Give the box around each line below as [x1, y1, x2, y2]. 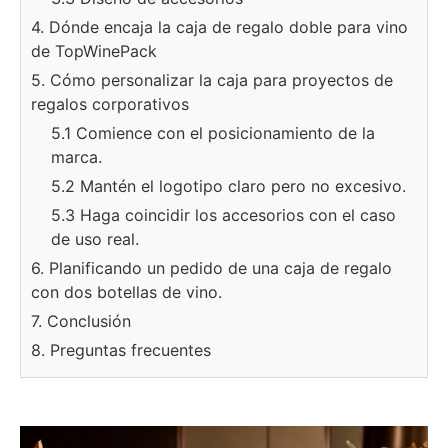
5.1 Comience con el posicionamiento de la [51, 123, 375, 143]
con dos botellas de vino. [31, 282, 222, 302]
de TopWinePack [31, 41, 157, 61]
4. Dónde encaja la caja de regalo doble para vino [31, 17, 408, 37]
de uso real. [51, 229, 139, 249]
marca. [51, 147, 102, 167]
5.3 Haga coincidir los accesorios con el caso [51, 205, 396, 225]
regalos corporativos [31, 94, 189, 114]
